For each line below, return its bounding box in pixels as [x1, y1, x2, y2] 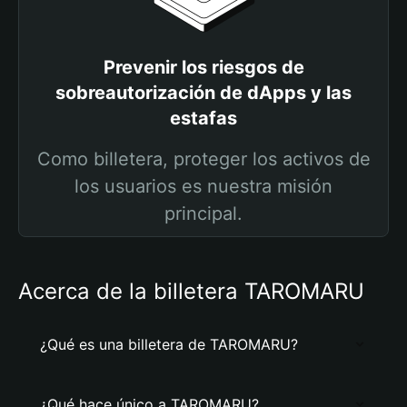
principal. [164, 203, 243, 224]
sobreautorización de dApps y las [55, 82, 352, 104]
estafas [170, 107, 237, 129]
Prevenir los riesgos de [103, 56, 304, 78]
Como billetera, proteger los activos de [36, 148, 371, 170]
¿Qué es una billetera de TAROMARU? [40, 335, 298, 353]
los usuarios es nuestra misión [74, 175, 333, 197]
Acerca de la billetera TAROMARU [18, 278, 364, 304]
